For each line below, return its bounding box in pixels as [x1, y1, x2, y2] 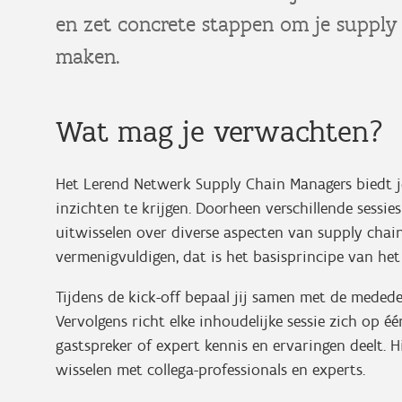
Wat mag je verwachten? [56, 113, 383, 150]
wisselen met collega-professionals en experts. [56, 360, 365, 380]
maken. [56, 43, 120, 69]
